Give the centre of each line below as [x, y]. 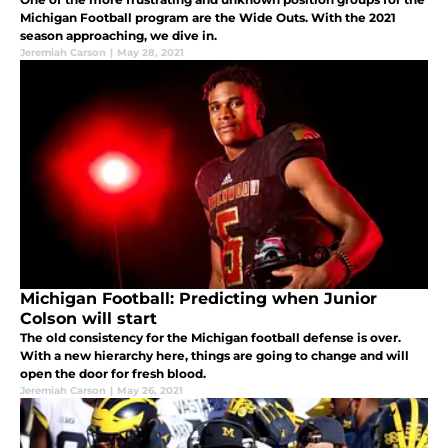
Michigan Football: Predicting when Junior [198, 298]
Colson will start [88, 318]
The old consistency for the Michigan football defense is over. [210, 337]
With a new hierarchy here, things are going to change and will [214, 355]
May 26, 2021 [150, 390]
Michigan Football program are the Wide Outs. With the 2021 [208, 17]
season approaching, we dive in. [118, 35]
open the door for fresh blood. [113, 373]
